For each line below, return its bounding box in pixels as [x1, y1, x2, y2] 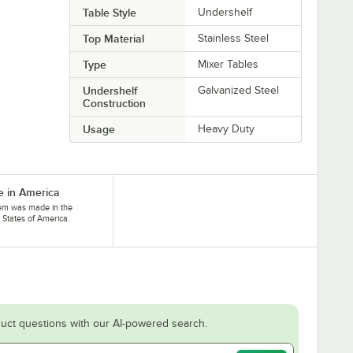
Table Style [82, 6, 136, 19]
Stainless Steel [198, 32, 269, 44]
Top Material [82, 32, 144, 45]
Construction [82, 96, 146, 110]
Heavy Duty [198, 122, 255, 135]
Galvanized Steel [198, 84, 280, 96]
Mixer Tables [198, 58, 259, 70]
